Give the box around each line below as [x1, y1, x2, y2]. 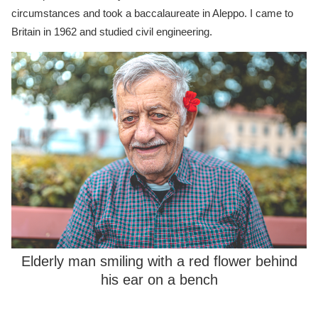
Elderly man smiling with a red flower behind [21, 253, 297, 270]
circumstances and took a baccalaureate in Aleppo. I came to [11, 6, 293, 19]
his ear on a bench [100, 272, 218, 288]
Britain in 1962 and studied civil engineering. [11, 25, 212, 38]
